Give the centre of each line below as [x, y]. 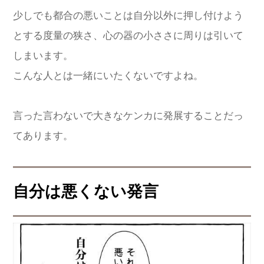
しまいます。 [43, 56]
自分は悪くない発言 [86, 192]
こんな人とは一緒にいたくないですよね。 [108, 76]
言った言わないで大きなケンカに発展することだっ [128, 116]
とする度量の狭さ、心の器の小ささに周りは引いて [128, 36]
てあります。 [43, 136]
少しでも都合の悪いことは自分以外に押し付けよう [128, 16]
